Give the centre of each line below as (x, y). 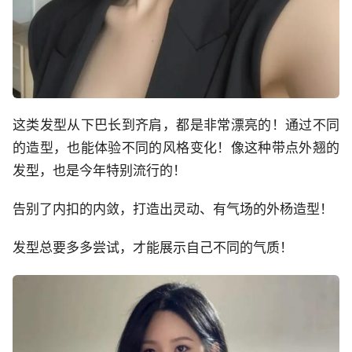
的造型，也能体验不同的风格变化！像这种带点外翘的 (176, 148)
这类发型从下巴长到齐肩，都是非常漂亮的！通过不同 (176, 125)
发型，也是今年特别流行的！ (99, 171)
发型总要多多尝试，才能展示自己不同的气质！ (153, 248)
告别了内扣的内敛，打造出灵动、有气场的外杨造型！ (173, 209)
